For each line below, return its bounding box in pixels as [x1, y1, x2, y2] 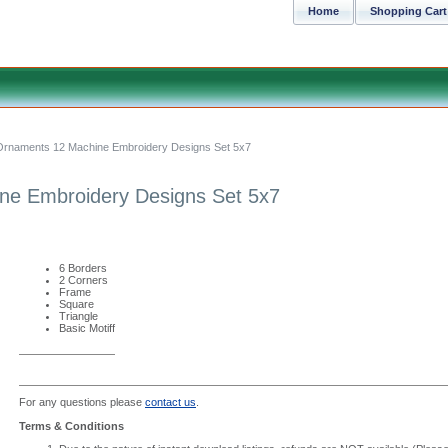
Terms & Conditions [19, 420, 124, 432]
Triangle [59, 310, 98, 322]
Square [59, 298, 94, 310]
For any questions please [19, 396, 145, 408]
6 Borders [59, 262, 107, 274]
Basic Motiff [59, 322, 115, 334]
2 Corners [59, 274, 108, 286]
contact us [145, 396, 196, 408]
